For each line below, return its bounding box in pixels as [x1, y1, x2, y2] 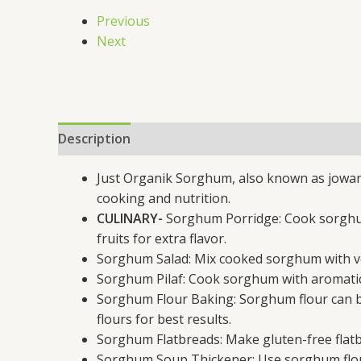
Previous [97, 12, 150, 30]
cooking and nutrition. [97, 189, 230, 207]
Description [58, 130, 131, 147]
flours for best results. [97, 310, 231, 328]
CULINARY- [97, 210, 163, 227]
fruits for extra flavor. [97, 230, 226, 247]
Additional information [147, 130, 289, 147]
